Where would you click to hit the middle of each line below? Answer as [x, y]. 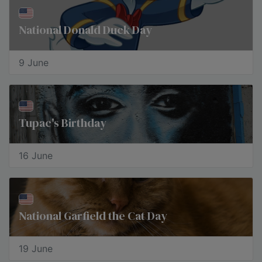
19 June [36, 249]
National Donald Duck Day [85, 30]
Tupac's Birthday [63, 123]
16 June [36, 156]
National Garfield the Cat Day [93, 216]
